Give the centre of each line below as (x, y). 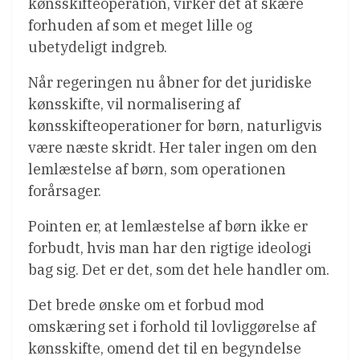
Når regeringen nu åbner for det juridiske (170, 83)
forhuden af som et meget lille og (140, 26)
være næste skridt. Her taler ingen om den (173, 148)
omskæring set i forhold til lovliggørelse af (172, 327)
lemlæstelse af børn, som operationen (157, 170)
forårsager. (65, 191)
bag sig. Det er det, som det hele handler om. (179, 270)
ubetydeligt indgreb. (98, 47)
